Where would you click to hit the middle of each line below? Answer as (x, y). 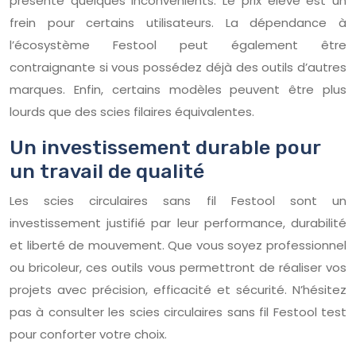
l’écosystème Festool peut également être (178, 44)
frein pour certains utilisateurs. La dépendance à (178, 22)
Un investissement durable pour (165, 147)
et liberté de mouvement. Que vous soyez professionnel (178, 245)
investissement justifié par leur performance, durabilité (178, 222)
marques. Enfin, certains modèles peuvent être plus (178, 89)
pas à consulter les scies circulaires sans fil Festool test (178, 311)
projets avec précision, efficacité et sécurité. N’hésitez (178, 289)
